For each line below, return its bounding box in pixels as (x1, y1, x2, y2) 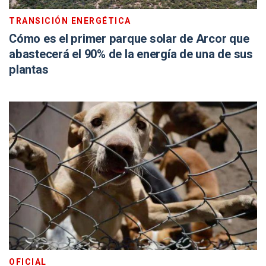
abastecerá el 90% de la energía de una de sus (9, 46, 253, 63)
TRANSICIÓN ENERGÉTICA (9, 15, 131, 27)
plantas (9, 61, 49, 78)
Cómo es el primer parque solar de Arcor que (9, 30, 249, 47)
